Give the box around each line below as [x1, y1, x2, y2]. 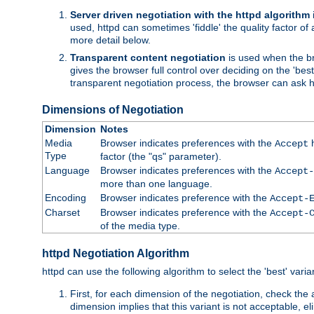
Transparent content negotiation [70, 51, 226, 63]
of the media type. [100, 219, 180, 231]
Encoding [44, 191, 86, 203]
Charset [44, 206, 80, 218]
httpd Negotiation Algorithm [42, 247, 189, 260]
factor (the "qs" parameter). [100, 150, 221, 162]
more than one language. [100, 177, 212, 189]
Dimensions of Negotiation [42, 103, 184, 116]
